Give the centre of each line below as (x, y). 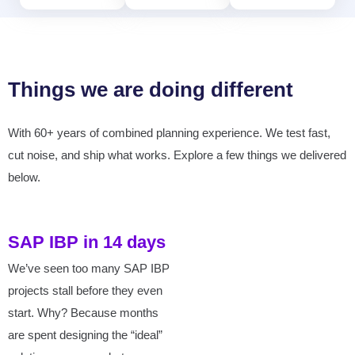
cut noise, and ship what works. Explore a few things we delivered (177, 155)
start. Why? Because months (83, 313)
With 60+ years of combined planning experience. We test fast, (169, 133)
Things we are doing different (151, 90)
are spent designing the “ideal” (85, 335)
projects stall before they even (85, 290)
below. (24, 177)
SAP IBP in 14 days (87, 242)
